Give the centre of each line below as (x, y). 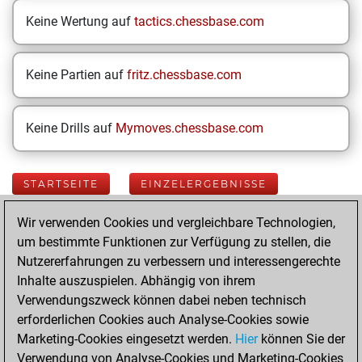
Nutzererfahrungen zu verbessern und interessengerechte (179, 261)
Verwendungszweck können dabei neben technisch (162, 300)
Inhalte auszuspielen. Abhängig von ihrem (136, 281)
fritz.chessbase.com (184, 75)
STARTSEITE (61, 184)
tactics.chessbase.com (199, 21)
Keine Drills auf (71, 128)
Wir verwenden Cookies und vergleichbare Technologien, (176, 223)
